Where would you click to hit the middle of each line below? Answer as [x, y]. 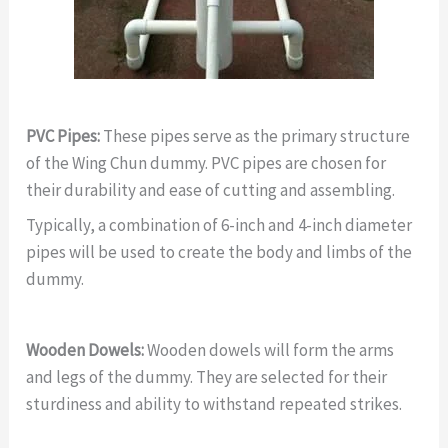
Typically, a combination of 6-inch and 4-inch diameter [219, 225]
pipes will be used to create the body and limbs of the [219, 252]
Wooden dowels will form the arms [269, 350]
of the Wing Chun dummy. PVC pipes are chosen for [206, 162]
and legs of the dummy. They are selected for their [207, 377]
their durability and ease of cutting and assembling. [211, 189]
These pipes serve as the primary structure [255, 135]
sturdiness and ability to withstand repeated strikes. [214, 404]
